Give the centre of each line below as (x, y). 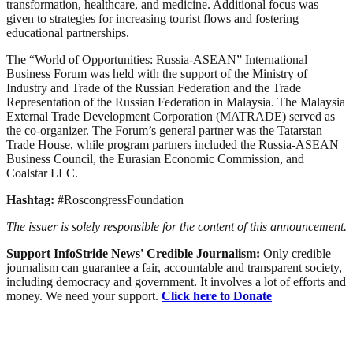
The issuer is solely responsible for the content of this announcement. (176, 226)
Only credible (297, 253)
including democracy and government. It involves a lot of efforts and (176, 281)
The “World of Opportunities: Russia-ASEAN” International (157, 59)
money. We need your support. (84, 295)
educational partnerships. (68, 32)
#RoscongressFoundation (121, 199)
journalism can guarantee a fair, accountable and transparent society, (174, 267)
